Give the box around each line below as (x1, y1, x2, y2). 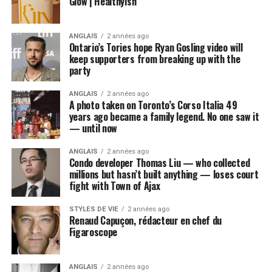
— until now (69, 121, 118, 135)
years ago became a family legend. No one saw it (69, 109, 259, 124)
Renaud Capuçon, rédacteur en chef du (69, 213, 222, 228)
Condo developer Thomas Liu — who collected (69, 155, 250, 170)
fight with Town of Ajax (69, 178, 160, 193)
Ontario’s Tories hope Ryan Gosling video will (69, 40, 243, 55)
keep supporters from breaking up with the (69, 52, 240, 66)
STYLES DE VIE (69, 205, 118, 213)
